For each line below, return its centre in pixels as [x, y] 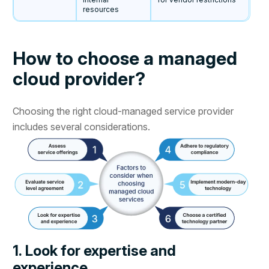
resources [101, 10]
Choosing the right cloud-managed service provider [123, 111]
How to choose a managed [125, 59]
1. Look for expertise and [95, 250]
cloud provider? [79, 79]
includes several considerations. [82, 127]
